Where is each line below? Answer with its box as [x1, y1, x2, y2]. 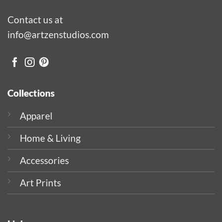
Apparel [19, 110, 53, 122]
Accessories [19, 155, 69, 166]
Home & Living [19, 132, 81, 144]
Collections [7, 87, 55, 99]
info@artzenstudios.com [7, 29, 109, 41]
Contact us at [7, 14, 63, 26]
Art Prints [19, 177, 61, 189]
